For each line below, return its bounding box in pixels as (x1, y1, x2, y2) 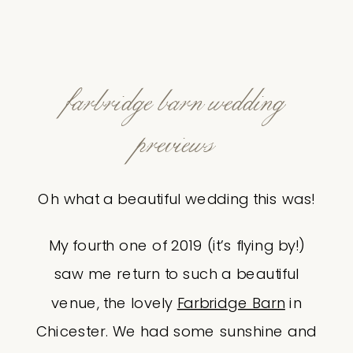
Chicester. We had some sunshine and (36, 321, 317, 343)
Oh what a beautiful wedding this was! (38, 188, 315, 210)
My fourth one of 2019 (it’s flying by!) (48, 235, 305, 256)
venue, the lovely (51, 292, 177, 314)
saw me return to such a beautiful (54, 263, 299, 285)
